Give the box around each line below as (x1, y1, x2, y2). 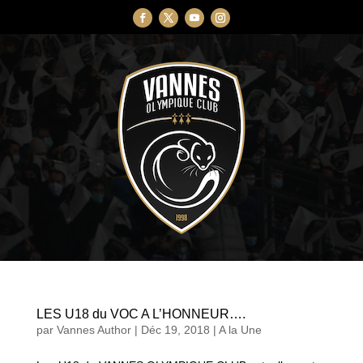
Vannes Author (56, 323, 131, 337)
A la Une (218, 323, 262, 337)
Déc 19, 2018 (140, 323, 210, 337)
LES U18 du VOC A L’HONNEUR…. (36, 307, 246, 322)
